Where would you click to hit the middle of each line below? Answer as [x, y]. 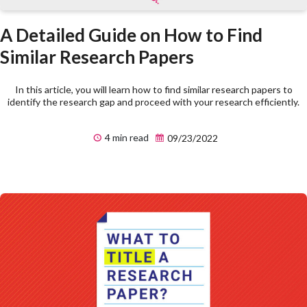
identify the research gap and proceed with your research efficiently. [153, 102]
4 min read [126, 138]
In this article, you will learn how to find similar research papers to [153, 90]
